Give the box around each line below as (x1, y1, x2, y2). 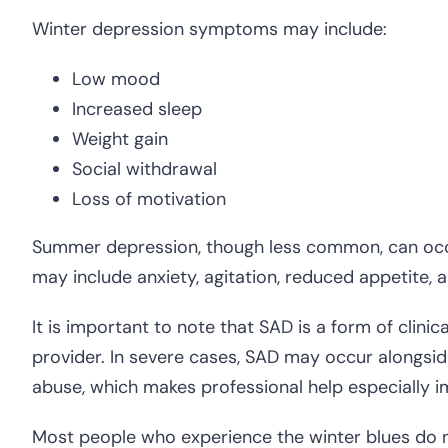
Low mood (72, 67, 160, 92)
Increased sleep (72, 97, 202, 122)
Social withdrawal (72, 157, 217, 182)
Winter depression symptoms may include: (32, 17, 387, 42)
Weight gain (72, 127, 168, 152)
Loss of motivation (72, 187, 226, 212)
